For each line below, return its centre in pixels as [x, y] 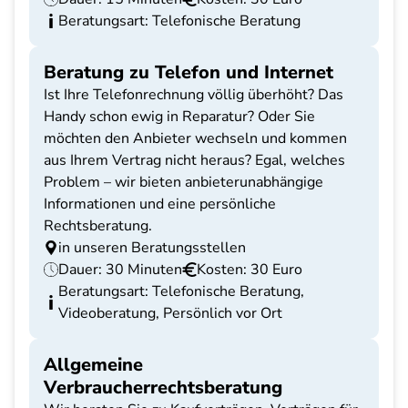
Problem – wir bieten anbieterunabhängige [184, 182]
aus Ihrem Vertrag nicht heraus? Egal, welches [194, 160]
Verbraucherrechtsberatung [163, 388]
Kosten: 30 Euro [250, 270]
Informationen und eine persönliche [160, 204]
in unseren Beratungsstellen [152, 248]
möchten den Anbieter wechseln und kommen [195, 138]
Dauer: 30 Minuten [120, 270]
